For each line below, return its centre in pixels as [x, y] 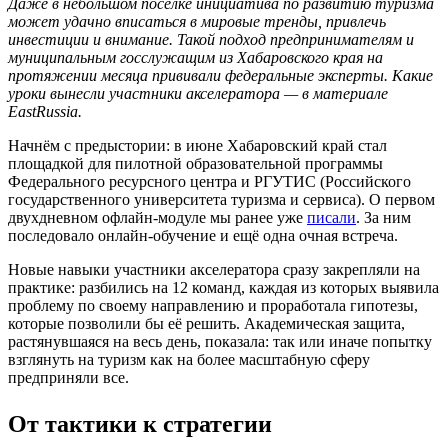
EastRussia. [45, 111]
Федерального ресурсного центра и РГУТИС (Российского [209, 181]
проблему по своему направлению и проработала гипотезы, [213, 305]
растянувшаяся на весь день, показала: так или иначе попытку [220, 341]
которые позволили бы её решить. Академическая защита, [206, 323]
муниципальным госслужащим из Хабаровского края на [195, 57]
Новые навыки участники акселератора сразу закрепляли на [214, 269]
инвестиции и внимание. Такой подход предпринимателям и [211, 39]
